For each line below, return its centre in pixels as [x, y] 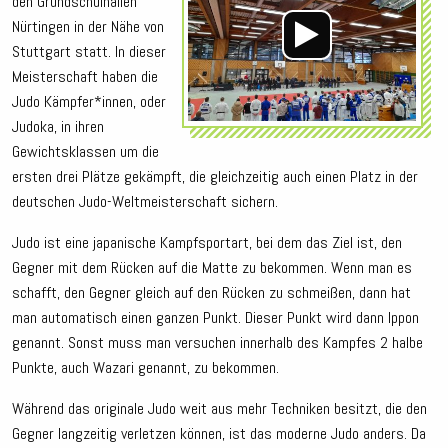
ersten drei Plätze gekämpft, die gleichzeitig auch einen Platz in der [215, 177]
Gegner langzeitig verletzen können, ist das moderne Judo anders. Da [219, 434]
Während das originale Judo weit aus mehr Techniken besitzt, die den [219, 409]
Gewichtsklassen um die [85, 152]
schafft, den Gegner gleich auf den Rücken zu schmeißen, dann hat [211, 293]
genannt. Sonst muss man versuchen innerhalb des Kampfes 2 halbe [217, 343]
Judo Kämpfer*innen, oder [89, 102]
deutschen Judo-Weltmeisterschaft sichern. [145, 202]
